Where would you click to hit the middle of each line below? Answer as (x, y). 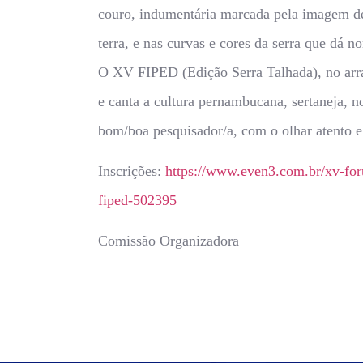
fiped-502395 (137, 201)
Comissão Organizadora (168, 241)
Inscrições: (131, 171)
